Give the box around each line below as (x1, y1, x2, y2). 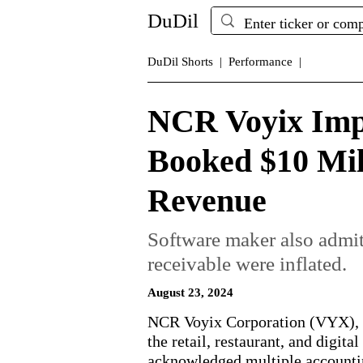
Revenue (147, 182, 267, 219)
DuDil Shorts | (147, 55, 222, 68)
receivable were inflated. (147, 253, 347, 275)
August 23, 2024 (147, 286, 233, 299)
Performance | (228, 55, 301, 68)
